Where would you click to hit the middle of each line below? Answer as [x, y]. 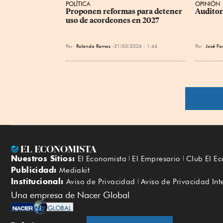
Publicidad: [35, 170]
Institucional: [39, 181]
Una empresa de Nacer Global [70, 195]
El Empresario [156, 159]
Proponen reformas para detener [125, 11]
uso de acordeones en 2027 [112, 20]
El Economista [102, 159]
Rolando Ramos [93, 46]
